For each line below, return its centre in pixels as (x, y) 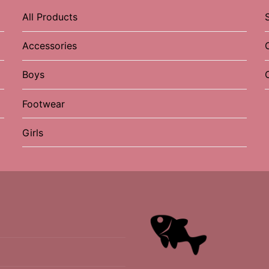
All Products (50, 17)
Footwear (43, 104)
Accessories (49, 46)
